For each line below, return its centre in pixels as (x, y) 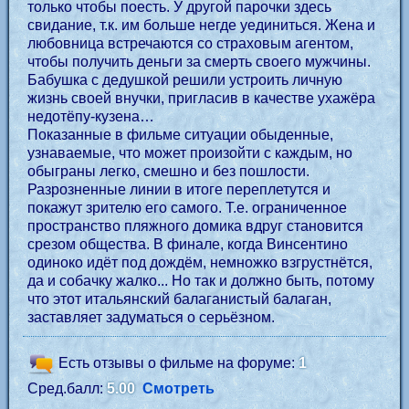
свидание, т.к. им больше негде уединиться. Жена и (201, 25)
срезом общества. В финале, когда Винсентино (188, 244)
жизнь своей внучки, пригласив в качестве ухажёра (201, 98)
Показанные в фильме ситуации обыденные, (180, 135)
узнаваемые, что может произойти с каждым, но (190, 153)
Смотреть (178, 388)
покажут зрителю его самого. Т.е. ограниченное (187, 208)
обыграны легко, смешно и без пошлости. (168, 171)
